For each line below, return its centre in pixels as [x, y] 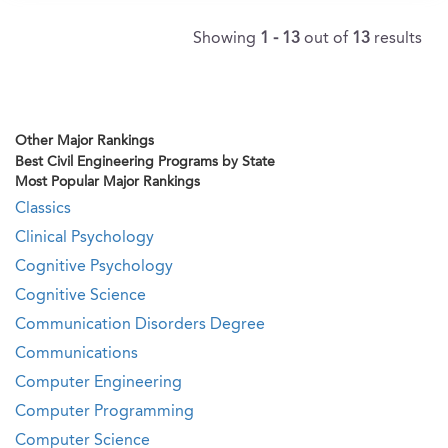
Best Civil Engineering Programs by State [145, 162]
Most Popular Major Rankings [107, 182]
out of [328, 39]
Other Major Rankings [84, 141]
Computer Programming [104, 412]
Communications [76, 354]
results [398, 39]
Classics [43, 209]
